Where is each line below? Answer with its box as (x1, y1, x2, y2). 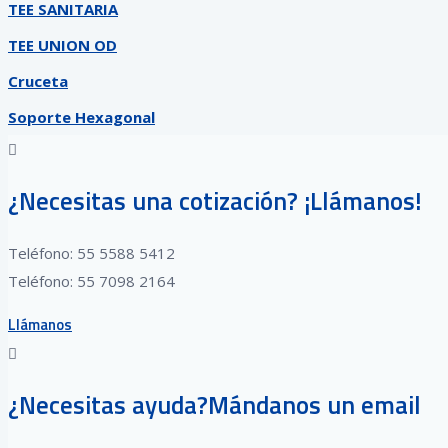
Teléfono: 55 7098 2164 (8, 271, 175, 292)
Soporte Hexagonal (8, 106, 155, 127)
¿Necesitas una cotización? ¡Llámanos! (8, 181, 422, 220)
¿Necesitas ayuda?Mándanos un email (8, 386, 421, 425)
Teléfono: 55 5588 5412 (8, 243, 175, 264)
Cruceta (8, 70, 68, 91)
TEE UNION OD (8, 34, 117, 55)
